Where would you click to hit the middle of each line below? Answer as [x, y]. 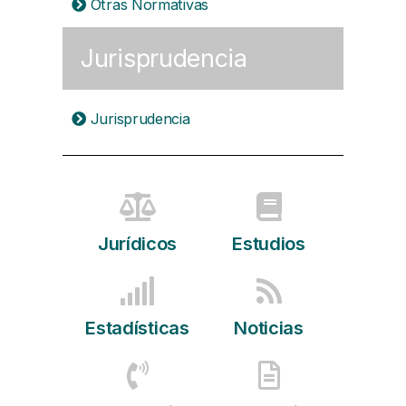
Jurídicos [137, 244]
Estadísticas [137, 328]
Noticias [269, 328]
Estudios [269, 244]
